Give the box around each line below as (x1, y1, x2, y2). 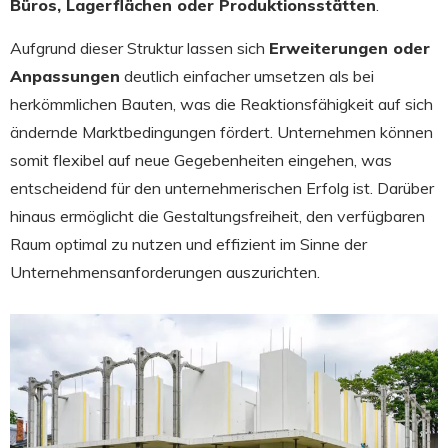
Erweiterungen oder (269, 38, 430, 58)
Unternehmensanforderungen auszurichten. (10, 262, 320, 282)
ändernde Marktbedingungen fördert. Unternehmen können (10, 122, 433, 142)
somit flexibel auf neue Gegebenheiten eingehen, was (10, 150, 392, 170)
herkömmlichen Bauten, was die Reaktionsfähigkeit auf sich (10, 94, 433, 114)
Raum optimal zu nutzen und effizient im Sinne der (10, 234, 367, 254)
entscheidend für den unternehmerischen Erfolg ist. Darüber (10, 178, 434, 198)
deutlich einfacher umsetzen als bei (120, 66, 374, 86)
